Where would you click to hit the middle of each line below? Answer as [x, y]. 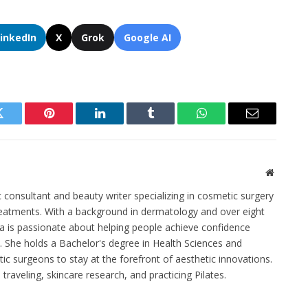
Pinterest [69, 123]
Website [288, 172]
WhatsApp [227, 123]
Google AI [148, 38]
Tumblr [168, 123]
